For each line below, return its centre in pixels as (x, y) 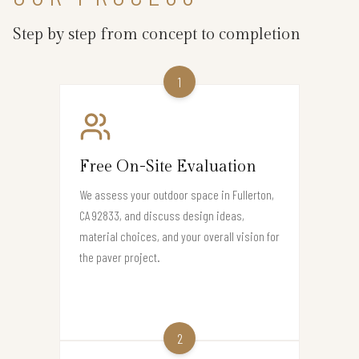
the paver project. (120, 257)
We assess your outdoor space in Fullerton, (177, 195)
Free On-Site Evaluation (168, 167)
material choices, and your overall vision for (179, 236)
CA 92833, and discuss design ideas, (162, 216)
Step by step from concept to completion (157, 35)
